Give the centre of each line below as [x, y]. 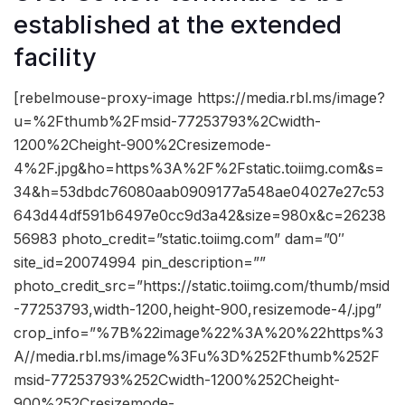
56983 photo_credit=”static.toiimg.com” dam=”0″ [179, 239]
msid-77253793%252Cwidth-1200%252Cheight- [177, 380]
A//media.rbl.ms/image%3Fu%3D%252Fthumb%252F [197, 357]
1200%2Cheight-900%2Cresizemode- [142, 145]
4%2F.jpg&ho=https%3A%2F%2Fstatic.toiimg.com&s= [199, 169]
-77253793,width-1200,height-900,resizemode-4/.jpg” [198, 310]
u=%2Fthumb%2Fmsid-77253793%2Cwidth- [167, 122]
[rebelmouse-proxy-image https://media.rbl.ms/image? [199, 98]
